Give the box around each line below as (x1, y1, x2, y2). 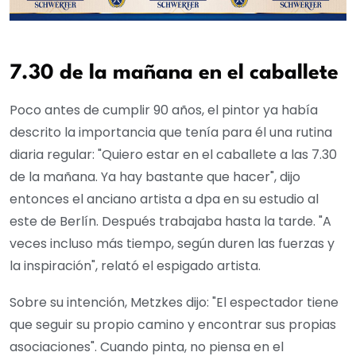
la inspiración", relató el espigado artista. (10, 256, 261, 275)
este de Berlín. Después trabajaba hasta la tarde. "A (10, 211, 331, 230)
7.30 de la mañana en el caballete (10, 62, 339, 83)
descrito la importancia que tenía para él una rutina (10, 122, 332, 141)
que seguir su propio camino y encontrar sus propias (10, 315, 336, 334)
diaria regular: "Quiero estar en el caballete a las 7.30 (10, 145, 337, 164)
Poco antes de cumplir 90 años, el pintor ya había (10, 100, 318, 119)
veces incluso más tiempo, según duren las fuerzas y (10, 234, 335, 253)
